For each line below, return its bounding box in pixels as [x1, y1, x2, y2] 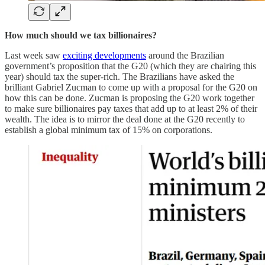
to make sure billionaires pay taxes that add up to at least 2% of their [5, 103, 257, 114]
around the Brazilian [146, 50, 224, 60]
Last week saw [5, 50, 63, 60]
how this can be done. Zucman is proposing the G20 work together [5, 92, 254, 103]
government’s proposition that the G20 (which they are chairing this [5, 60, 256, 71]
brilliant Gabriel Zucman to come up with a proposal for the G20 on [5, 82, 257, 92]
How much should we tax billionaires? [5, 30, 157, 40]
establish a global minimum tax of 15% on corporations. [5, 124, 212, 135]
